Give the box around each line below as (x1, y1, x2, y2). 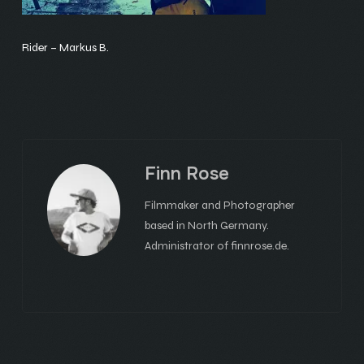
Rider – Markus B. (21, 41, 109, 54)
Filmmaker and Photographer (144, 198, 295, 212)
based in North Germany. (144, 219, 269, 232)
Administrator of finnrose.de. (144, 239, 289, 253)
